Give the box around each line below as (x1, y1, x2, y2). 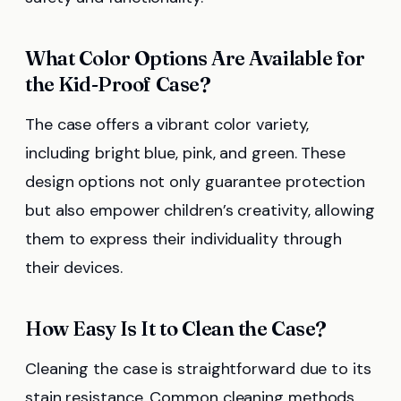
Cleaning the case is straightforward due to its (25, 357, 371, 380)
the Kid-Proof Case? (25, 71, 211, 97)
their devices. (25, 256, 123, 278)
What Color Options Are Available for (25, 45, 365, 71)
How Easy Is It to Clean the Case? (25, 315, 327, 341)
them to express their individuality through (25, 227, 343, 250)
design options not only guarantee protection (25, 170, 366, 192)
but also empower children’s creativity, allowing (25, 199, 375, 221)
